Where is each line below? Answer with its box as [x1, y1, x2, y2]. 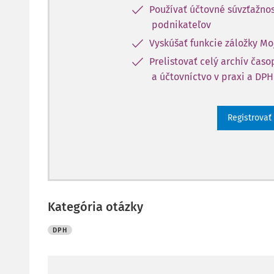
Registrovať [228, 113, 272, 123]
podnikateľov [152, 19, 211, 31]
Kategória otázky [48, 199, 143, 214]
